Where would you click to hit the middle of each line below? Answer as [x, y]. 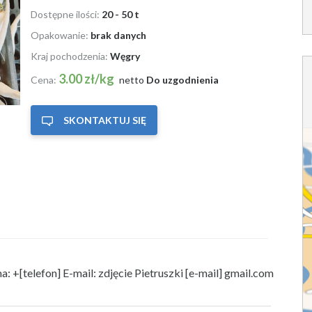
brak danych [118, 35]
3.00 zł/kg [87, 78]
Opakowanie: [61, 35]
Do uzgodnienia [182, 79]
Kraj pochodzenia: [70, 56]
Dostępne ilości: [66, 14]
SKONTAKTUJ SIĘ [105, 120]
